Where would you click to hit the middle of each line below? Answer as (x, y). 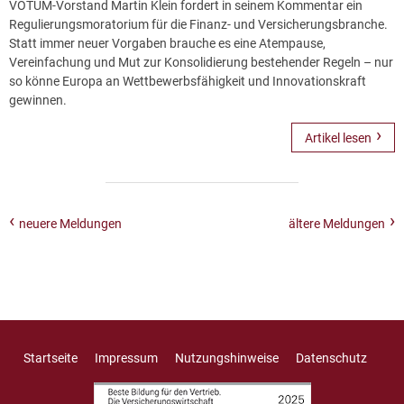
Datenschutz (331, 358)
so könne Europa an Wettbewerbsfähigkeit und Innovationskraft (188, 81)
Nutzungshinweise (226, 358)
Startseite (50, 358)
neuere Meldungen (71, 223)
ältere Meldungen (336, 223)
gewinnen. (38, 100)
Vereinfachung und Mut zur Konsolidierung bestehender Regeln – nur (201, 62)
